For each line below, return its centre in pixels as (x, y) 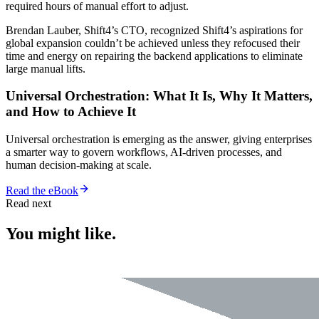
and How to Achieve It (71, 112)
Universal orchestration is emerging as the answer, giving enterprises (159, 140)
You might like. (61, 233)
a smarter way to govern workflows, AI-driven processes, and (144, 152)
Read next (28, 204)
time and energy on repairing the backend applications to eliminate (154, 56)
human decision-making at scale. (79, 165)
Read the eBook (42, 191)
